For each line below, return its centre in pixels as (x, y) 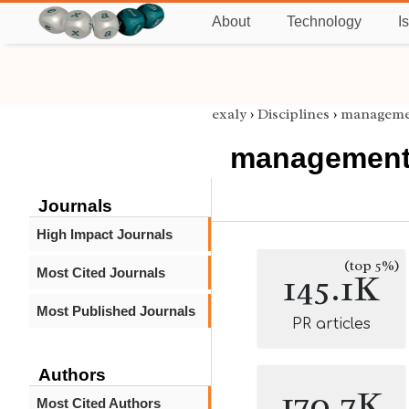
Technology (324, 21)
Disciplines (294, 114)
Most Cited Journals (101, 273)
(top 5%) (372, 266)
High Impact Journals (105, 234)
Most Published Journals (116, 311)
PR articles (331, 324)
